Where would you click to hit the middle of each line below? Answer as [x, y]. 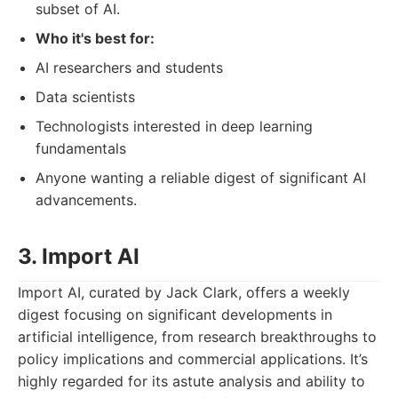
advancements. [86, 200]
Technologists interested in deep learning [174, 126]
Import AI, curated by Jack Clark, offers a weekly [184, 292]
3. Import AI [79, 256]
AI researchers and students [129, 68]
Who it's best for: [95, 38]
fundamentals [81, 148]
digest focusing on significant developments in [175, 314]
